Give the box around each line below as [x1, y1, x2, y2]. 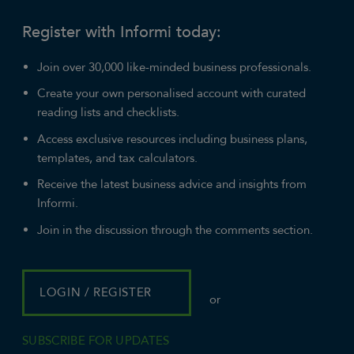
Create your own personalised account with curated [37, 85, 307, 103]
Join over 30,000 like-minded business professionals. [37, 58, 312, 76]
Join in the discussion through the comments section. [37, 221, 314, 239]
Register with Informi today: [22, 21, 222, 43]
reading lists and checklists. [37, 104, 180, 122]
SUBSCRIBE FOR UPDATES [22, 332, 170, 349]
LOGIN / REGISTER [40, 284, 152, 301]
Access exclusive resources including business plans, [37, 130, 308, 148]
